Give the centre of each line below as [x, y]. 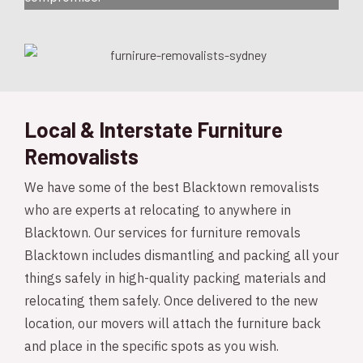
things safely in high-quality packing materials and [175, 280]
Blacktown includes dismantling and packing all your [181, 257]
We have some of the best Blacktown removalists [172, 189]
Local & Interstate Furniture [154, 130]
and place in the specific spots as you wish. [152, 348]
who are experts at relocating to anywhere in [158, 211]
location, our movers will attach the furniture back [173, 325]
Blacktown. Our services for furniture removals [162, 234]
